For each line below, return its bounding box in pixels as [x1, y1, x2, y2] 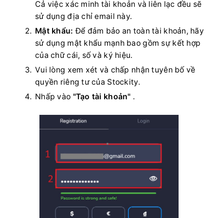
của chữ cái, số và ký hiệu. [35, 50, 133, 60]
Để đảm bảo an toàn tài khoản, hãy [73, 26, 204, 36]
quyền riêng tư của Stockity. [35, 77, 140, 87]
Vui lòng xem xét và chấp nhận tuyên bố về [35, 65, 196, 74]
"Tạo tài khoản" [73, 91, 131, 101]
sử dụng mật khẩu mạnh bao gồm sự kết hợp [35, 38, 201, 48]
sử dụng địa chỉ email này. [35, 11, 132, 21]
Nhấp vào [35, 91, 73, 101]
